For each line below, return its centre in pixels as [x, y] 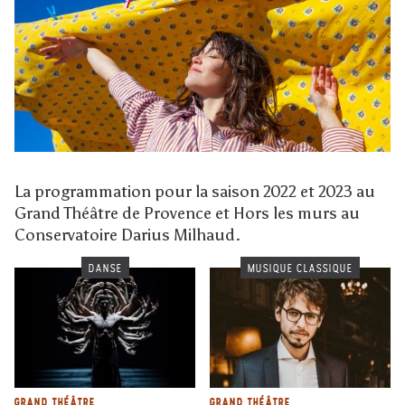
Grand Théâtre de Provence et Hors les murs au [187, 213]
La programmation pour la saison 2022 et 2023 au [195, 192]
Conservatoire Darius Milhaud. [127, 235]
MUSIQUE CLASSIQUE [300, 268]
